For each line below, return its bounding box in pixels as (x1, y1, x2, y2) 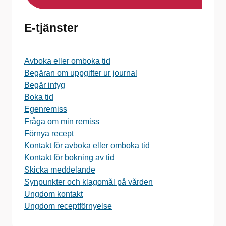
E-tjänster (24, 21, 78, 34)
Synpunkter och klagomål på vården (24, 178, 153, 186)
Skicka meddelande (24, 165, 95, 174)
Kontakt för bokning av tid (24, 153, 115, 162)
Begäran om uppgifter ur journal (24, 69, 137, 77)
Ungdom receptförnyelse (24, 202, 112, 210)
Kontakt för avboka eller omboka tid (24, 141, 150, 150)
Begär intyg (24, 81, 65, 89)
